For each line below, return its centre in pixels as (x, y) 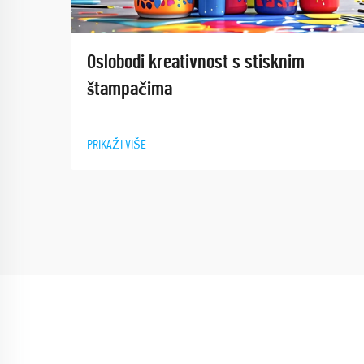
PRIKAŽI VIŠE (117, 144)
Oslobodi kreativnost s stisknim (196, 62)
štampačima (130, 89)
